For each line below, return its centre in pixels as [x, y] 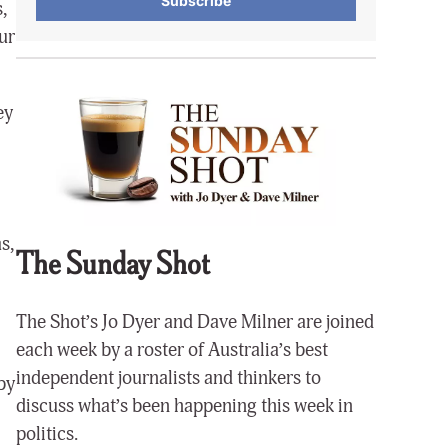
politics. [47, 433]
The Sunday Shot [113, 266]
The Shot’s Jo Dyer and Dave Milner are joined [195, 321]
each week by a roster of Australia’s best [172, 349]
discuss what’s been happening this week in [184, 405]
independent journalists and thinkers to [168, 377]
